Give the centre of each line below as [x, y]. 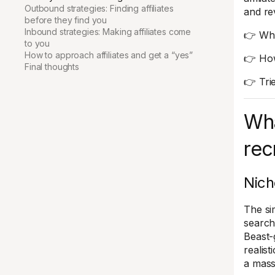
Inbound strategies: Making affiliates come [108, 32]
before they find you [66, 20]
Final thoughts [52, 67]
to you [37, 43]
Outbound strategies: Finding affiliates [99, 8]
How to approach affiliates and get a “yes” [109, 55]
